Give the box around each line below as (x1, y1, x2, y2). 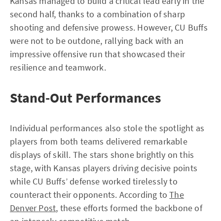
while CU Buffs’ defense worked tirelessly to (10, 176, 178, 187)
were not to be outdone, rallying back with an (10, 35, 184, 46)
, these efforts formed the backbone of (56, 202, 202, 214)
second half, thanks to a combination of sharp (10, 8, 185, 20)
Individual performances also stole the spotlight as (10, 122, 205, 134)
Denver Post (10, 202, 56, 214)
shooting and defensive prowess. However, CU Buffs (10, 22, 208, 33)
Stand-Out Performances (10, 89, 161, 107)
